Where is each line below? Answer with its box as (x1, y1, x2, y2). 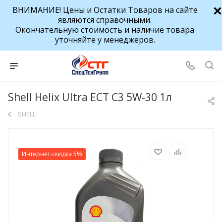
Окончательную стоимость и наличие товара (15, 24, 194, 35)
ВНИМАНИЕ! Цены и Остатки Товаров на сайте (12, 4, 198, 15)
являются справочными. (58, 14, 152, 25)
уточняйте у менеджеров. (55, 34, 155, 45)
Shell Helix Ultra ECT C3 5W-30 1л (8, 90, 172, 105)
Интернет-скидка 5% (22, 150, 82, 159)
